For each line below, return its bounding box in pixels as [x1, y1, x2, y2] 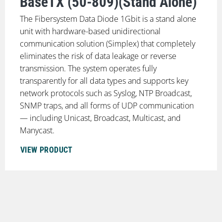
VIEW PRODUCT [20, 145, 73, 155]
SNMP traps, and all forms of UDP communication [19, 100, 194, 111]
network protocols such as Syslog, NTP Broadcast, [19, 87, 192, 99]
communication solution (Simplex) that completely [19, 38, 195, 49]
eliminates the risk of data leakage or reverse [19, 50, 176, 61]
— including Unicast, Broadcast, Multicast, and [19, 112, 181, 123]
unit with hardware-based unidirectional [19, 25, 161, 37]
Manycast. [19, 124, 55, 136]
